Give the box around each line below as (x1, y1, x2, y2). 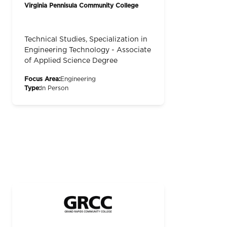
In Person (41, 85, 68, 92)
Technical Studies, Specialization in (24, 36, 147, 44)
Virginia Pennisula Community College (24, 2, 138, 9)
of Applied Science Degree (24, 57, 118, 65)
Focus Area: (24, 76, 60, 83)
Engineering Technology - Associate (24, 47, 151, 54)
